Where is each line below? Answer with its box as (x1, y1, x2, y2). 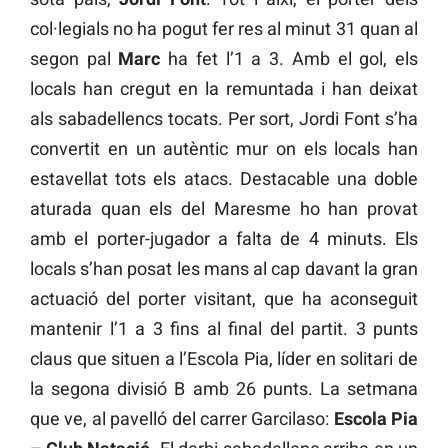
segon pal (30, 47, 119, 69)
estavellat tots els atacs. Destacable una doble (30, 167, 418, 189)
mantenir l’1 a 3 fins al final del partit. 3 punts (30, 317, 418, 339)
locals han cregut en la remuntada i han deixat (30, 77, 418, 99)
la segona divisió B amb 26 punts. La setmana (30, 377, 418, 399)
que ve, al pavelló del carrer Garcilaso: (30, 407, 334, 429)
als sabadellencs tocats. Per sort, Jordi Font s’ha (30, 107, 418, 129)
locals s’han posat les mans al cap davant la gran (30, 257, 418, 279)
